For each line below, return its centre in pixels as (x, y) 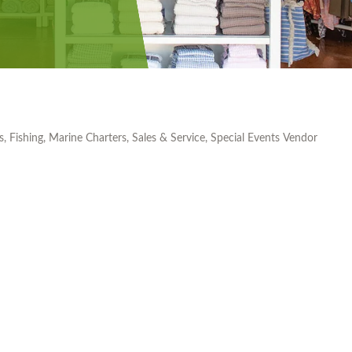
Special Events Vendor (264, 138)
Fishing (26, 138)
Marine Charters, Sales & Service (127, 138)
